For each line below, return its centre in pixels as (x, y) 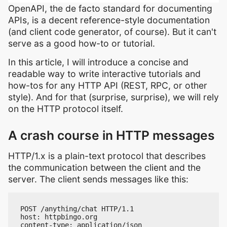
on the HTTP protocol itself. (66, 109)
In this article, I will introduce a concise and (98, 62)
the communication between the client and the (104, 168)
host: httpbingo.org (59, 217)
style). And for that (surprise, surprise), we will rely (113, 97)
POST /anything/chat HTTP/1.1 (77, 209)
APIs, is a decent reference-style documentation (109, 20)
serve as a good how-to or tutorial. (82, 44)
